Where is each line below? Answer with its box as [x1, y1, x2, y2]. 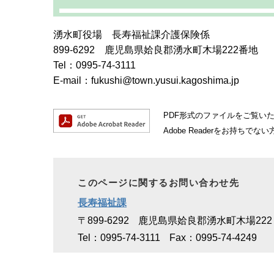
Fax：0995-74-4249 [169, 232, 257, 243]
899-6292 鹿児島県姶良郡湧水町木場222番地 [53, 44, 258, 55]
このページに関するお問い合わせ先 [78, 177, 239, 188]
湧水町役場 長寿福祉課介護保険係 [53, 29, 210, 40]
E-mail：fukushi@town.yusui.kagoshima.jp [53, 75, 239, 86]
